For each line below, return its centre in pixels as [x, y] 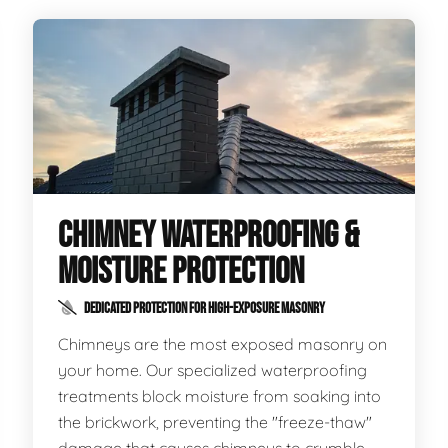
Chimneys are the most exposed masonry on [223, 344]
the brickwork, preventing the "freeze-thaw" [215, 422]
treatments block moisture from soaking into [220, 396]
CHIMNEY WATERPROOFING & [209, 236]
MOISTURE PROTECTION [181, 272]
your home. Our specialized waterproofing [213, 370]
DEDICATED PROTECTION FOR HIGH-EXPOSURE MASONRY [204, 308]
